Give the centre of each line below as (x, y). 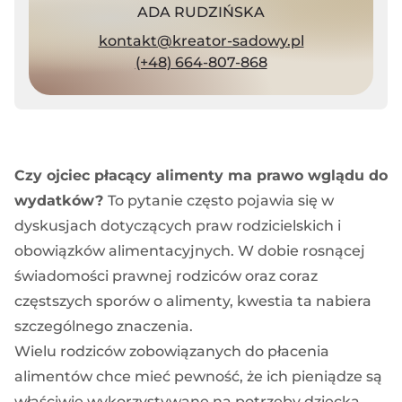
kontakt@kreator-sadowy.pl (201, 40)
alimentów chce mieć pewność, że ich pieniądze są (198, 376)
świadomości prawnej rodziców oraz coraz (166, 275)
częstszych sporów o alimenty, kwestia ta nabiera (193, 301)
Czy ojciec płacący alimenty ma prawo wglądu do (201, 175)
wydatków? (61, 200)
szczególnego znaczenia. (104, 326)
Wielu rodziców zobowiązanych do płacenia (172, 351)
